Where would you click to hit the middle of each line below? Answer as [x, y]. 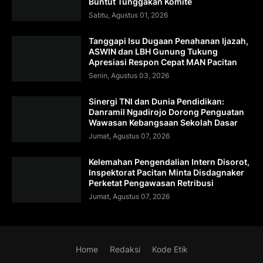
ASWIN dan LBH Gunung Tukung [153, 51]
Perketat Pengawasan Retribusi [151, 183]
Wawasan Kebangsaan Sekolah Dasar [163, 122]
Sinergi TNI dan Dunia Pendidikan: [156, 101]
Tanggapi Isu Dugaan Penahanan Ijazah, [168, 41]
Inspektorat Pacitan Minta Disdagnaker [166, 172]
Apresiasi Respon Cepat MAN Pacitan [163, 62]
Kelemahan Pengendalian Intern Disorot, [169, 161]
